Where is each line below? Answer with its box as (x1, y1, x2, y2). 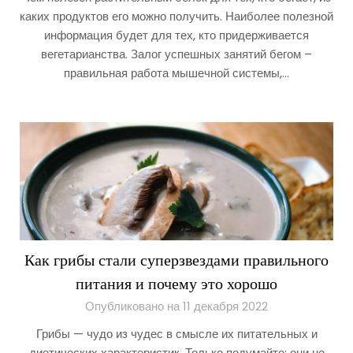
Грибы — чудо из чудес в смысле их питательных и (35, 325, 318, 342)
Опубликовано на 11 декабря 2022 (85, 298, 268, 314)
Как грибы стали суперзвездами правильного (24, 249, 329, 271)
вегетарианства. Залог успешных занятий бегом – (41, 46, 312, 62)
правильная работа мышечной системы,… (64, 65, 289, 81)
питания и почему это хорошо (76, 273, 277, 295)
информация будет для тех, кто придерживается (44, 27, 309, 43)
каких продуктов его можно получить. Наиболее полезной (20, 8, 333, 24)
